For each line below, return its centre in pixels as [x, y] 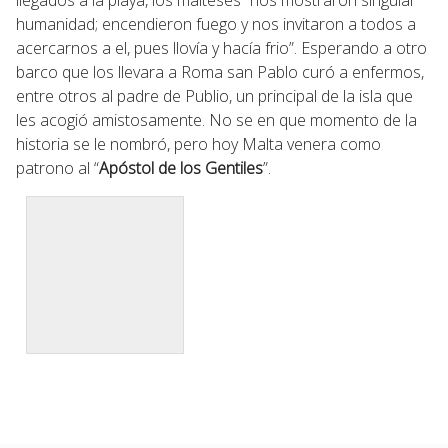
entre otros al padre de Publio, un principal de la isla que [214, 95]
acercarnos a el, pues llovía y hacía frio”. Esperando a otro [221, 47]
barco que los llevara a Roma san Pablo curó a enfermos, [220, 71]
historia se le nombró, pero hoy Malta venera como [198, 143]
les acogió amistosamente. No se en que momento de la [216, 119]
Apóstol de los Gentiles [181, 167]
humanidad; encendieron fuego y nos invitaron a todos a [216, 23]
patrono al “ [57, 167]
